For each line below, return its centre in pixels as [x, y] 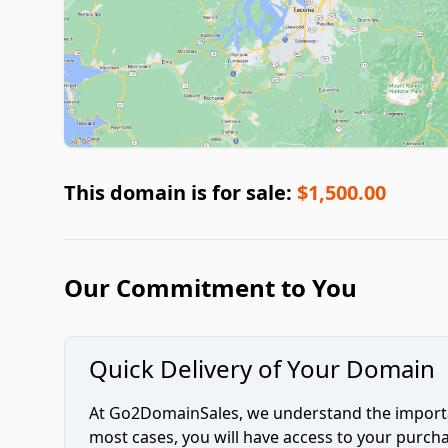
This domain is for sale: [180, 193]
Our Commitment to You [210, 288]
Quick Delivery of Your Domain [262, 369]
